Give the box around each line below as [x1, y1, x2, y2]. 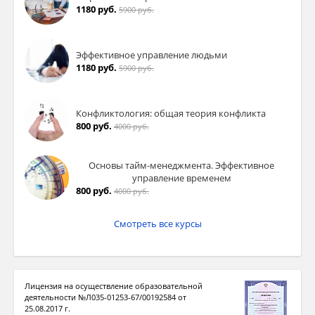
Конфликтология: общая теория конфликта [76, 106, 266, 120]
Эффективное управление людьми [76, 48, 227, 61]
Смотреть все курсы [113, 217, 202, 231]
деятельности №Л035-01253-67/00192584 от [25, 292, 186, 303]
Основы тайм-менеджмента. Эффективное [89, 158, 274, 172]
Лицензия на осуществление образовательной [25, 281, 202, 292]
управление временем [131, 171, 231, 184]
